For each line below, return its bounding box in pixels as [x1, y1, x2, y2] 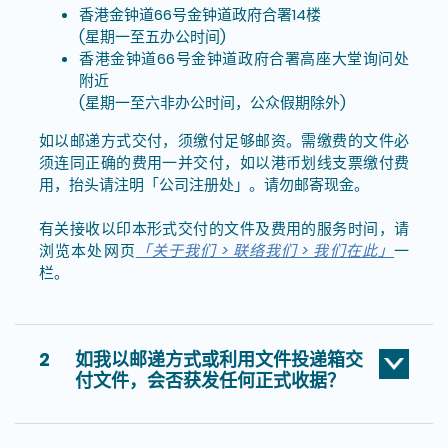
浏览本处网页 [39, 239, 136, 261]
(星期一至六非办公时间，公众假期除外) [79, 91, 346, 113]
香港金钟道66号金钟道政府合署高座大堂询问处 [79, 47, 409, 69]
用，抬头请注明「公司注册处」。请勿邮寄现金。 [39, 173, 369, 195]
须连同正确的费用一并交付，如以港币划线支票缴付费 [39, 151, 409, 173]
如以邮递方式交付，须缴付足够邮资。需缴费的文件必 [39, 129, 409, 151]
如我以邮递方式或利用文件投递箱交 [75, 346, 363, 372]
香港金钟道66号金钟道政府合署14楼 [79, 3, 321, 25]
